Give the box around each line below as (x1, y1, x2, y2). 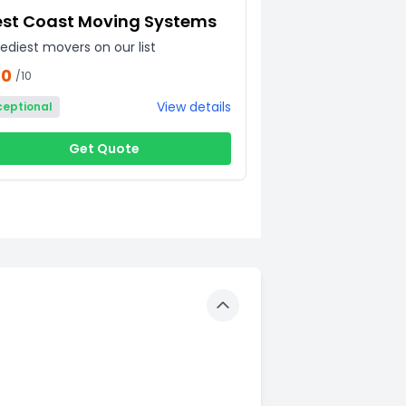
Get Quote (68, 139, 140, 158)
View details (156, 97, 231, 116)
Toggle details (221, 304, 322, 325)
